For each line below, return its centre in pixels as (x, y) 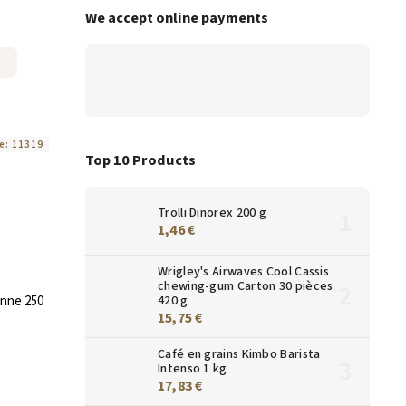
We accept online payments (177, 19)
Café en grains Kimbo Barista (239, 354)
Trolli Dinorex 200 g (212, 213)
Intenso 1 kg (193, 368)
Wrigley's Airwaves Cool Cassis (244, 271)
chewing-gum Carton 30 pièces (246, 286)
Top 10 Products (140, 161)
